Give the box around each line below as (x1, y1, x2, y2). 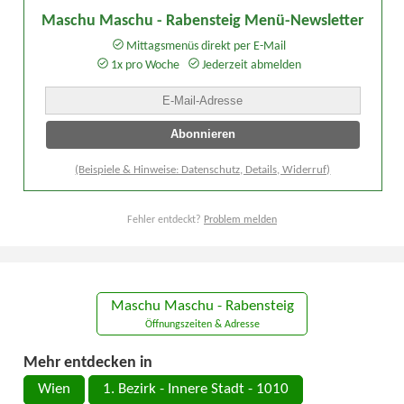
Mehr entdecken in (23, 354, 153, 371)
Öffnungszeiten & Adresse (144, 319, 260, 331)
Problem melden (204, 214, 277, 225)
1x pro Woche (108, 58, 180, 72)
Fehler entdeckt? (127, 214, 204, 225)
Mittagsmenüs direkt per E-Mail (124, 39, 287, 53)
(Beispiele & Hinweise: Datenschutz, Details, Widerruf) (75, 163, 331, 176)
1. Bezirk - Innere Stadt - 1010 (103, 382, 289, 398)
